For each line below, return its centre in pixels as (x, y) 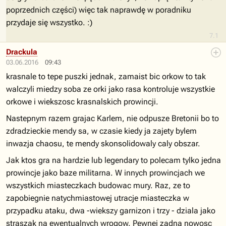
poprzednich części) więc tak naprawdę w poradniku (99, 10)
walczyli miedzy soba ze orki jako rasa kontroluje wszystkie (110, 89)
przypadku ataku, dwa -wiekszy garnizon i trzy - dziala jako (111, 211)
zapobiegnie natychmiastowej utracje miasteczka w (98, 198)
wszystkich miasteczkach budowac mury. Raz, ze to (98, 185)
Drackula (22, 52)
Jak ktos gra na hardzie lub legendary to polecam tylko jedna (114, 160)
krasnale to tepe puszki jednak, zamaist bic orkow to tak (106, 76)
